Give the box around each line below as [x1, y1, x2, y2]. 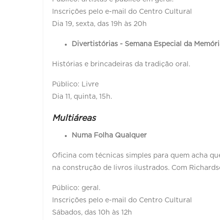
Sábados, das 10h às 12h [52, 209, 132, 216]
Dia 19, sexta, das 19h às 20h [52, 20, 147, 27]
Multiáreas [52, 113, 96, 123]
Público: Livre [52, 81, 99, 88]
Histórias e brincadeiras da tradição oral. [52, 60, 192, 68]
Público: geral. [52, 184, 100, 192]
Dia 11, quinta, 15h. [52, 93, 112, 100]
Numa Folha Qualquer [72, 132, 147, 139]
